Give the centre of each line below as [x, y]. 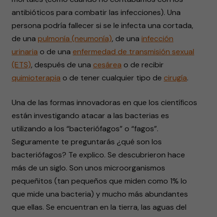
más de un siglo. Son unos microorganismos [88, 168]
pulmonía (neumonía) [75, 39]
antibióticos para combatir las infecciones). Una [96, 12]
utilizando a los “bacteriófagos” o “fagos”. [85, 129]
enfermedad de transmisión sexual [133, 52]
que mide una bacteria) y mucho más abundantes [100, 194]
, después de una [62, 65]
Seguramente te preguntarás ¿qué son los [87, 142]
